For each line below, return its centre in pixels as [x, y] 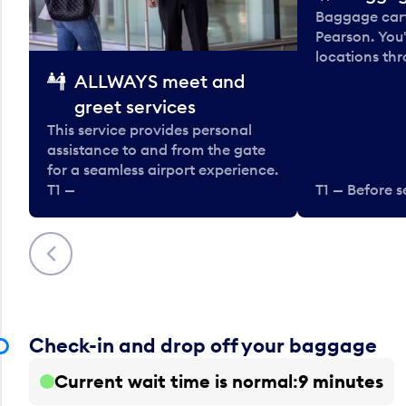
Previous [67, 246]
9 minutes [341, 382]
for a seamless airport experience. [163, 170]
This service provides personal [150, 130]
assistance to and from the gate [156, 150]
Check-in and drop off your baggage [203, 346]
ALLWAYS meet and [159, 82]
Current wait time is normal [174, 382]
